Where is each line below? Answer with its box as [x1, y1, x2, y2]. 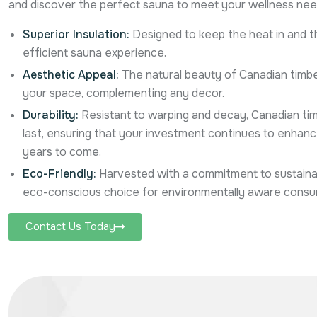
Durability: [23, 108, 79, 123]
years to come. [23, 144, 101, 160]
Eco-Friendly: [23, 166, 96, 182]
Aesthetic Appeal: [23, 67, 119, 83]
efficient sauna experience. [23, 45, 166, 61]
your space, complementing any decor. [23, 86, 224, 101]
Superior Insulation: [23, 27, 129, 42]
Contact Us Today [25, 219, 115, 234]
